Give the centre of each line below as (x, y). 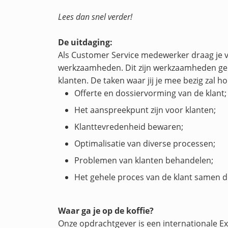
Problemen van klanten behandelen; (144, 160)
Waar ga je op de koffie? (108, 211)
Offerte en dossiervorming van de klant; (151, 93)
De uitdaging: (85, 42)
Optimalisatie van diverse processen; (145, 144)
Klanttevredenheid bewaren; (129, 127)
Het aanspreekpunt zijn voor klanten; (145, 110)
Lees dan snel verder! (95, 17)
